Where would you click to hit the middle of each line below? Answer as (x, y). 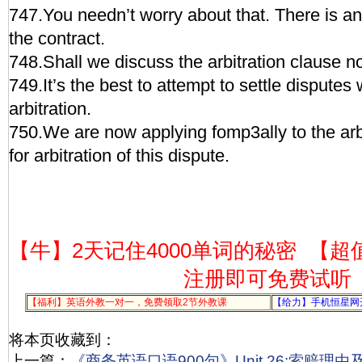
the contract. (57, 38)
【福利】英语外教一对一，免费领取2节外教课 (127, 302)
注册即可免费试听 (267, 279)
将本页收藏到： (63, 340)
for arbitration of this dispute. (119, 156)
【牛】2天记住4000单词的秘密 (153, 250)
